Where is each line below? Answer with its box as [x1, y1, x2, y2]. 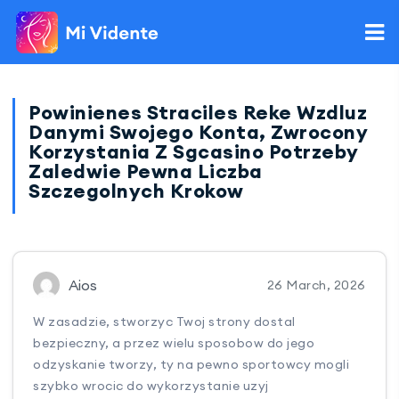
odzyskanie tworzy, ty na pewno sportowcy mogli [33, 356, 350, 373]
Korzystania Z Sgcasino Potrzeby [28, 139, 359, 164]
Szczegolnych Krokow [28, 178, 244, 203]
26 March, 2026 [266, 277, 366, 294]
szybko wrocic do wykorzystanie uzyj [33, 378, 269, 395]
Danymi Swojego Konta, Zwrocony [28, 119, 368, 144]
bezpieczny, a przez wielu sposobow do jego [33, 335, 315, 352]
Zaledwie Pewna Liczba [28, 159, 263, 183]
